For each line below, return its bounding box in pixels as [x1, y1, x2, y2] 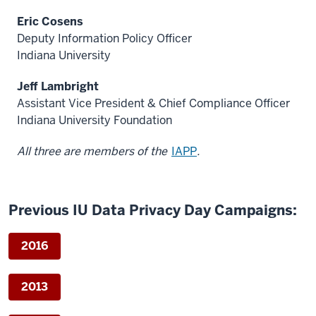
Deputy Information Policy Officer [17, 31, 192, 46]
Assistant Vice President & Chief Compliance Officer [17, 96, 290, 111]
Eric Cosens [17, 14, 83, 29]
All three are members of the [17, 144, 167, 159]
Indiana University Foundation [17, 113, 172, 128]
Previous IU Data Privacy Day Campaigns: [8, 201, 297, 219]
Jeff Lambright [17, 79, 99, 94]
